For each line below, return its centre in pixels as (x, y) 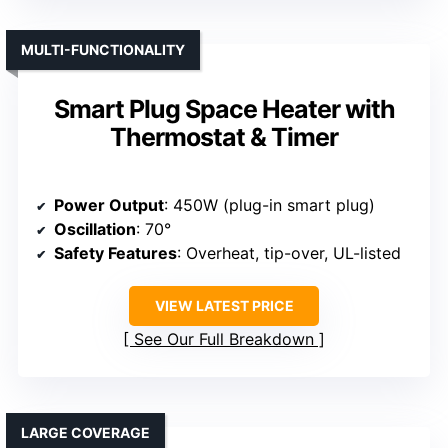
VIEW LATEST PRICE (224, 306)
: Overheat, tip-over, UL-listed (289, 253)
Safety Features (115, 253)
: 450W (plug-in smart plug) (269, 205)
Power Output (109, 205)
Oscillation (95, 229)
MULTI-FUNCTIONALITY (103, 50)
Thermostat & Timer (224, 137)
